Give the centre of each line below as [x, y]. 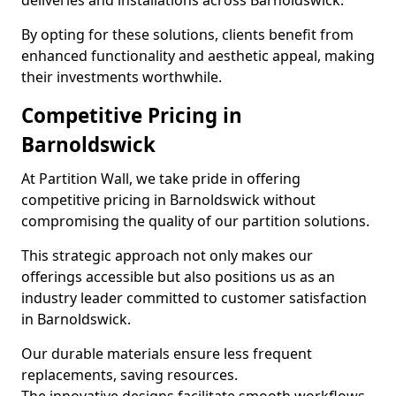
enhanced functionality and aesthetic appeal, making [198, 56]
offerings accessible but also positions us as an [178, 277]
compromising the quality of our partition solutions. [195, 221]
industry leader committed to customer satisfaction [194, 298]
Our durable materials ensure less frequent [167, 354]
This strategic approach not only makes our [167, 255]
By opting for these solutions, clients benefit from [187, 34]
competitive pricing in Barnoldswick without [168, 200]
